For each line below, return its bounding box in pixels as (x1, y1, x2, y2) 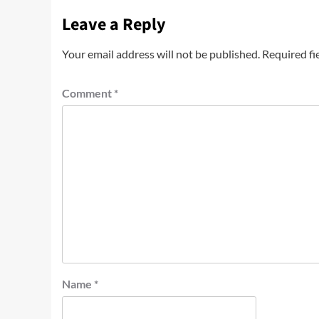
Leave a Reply (62, 12, 166, 37)
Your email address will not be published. (62, 47, 260, 61)
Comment (62, 86, 114, 100)
